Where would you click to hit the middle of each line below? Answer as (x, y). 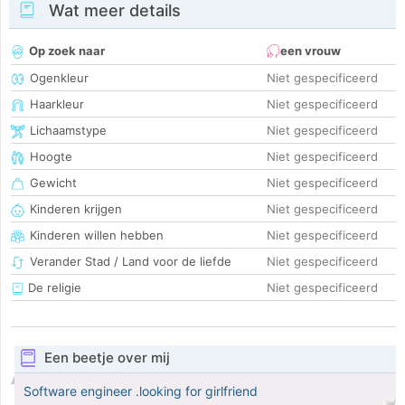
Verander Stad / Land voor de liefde (131, 262)
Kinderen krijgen (76, 209)
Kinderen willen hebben (97, 235)
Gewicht (53, 183)
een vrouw (311, 51)
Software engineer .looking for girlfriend (141, 391)
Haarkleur (57, 104)
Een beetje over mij (107, 358)
